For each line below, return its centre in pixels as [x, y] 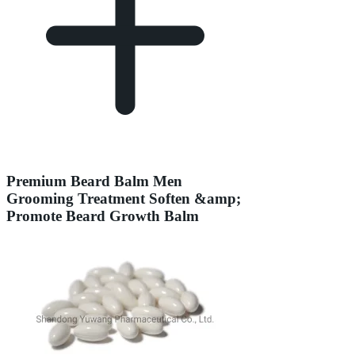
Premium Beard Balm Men [94, 181]
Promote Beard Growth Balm [103, 216]
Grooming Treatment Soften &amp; [124, 198]
